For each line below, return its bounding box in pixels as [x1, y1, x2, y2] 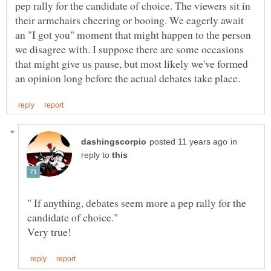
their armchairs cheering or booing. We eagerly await [15, 13, 244, 28]
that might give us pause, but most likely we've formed [15, 56, 248, 71]
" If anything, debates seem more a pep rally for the [27, 195, 246, 211]
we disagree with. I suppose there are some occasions [15, 42, 244, 57]
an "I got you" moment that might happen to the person [15, 27, 251, 42]
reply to [81, 151, 112, 160]
